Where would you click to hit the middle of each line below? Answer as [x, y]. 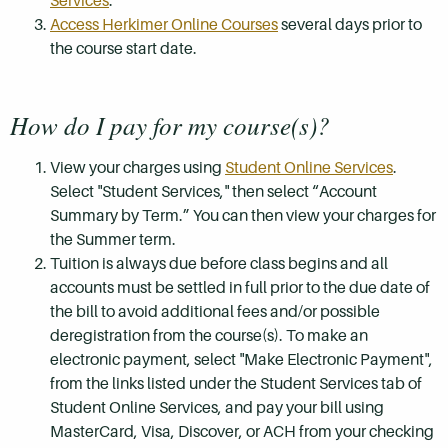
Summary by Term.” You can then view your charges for [243, 215]
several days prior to [350, 25]
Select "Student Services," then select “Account [213, 191]
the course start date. [123, 49]
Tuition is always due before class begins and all [219, 263]
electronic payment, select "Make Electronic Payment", [241, 359]
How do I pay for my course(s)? [170, 124]
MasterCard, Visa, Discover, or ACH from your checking [242, 431]
